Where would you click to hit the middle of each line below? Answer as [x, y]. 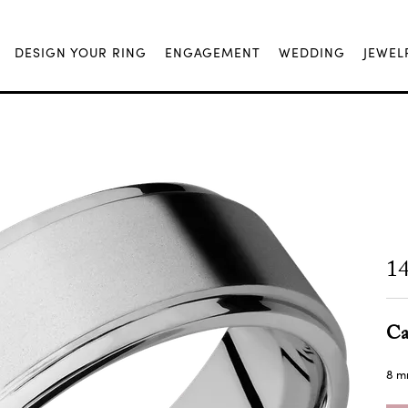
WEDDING [312, 52]
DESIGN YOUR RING [81, 52]
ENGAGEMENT [213, 52]
